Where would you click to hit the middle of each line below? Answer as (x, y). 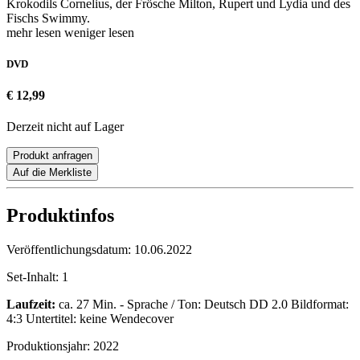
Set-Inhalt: (34, 277)
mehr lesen (35, 32)
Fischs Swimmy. (48, 18)
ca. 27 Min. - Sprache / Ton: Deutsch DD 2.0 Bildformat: (202, 305)
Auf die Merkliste (52, 173)
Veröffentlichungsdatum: (70, 250)
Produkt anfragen (53, 156)
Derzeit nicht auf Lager (65, 127)
